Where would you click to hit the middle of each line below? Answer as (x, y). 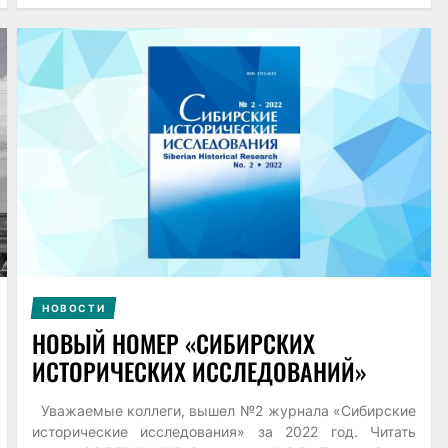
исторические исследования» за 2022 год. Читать (224, 431)
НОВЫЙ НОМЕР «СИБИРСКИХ (173, 342)
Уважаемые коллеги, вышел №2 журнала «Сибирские (224, 410)
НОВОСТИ (73, 307)
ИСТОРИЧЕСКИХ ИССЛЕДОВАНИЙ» (199, 370)
